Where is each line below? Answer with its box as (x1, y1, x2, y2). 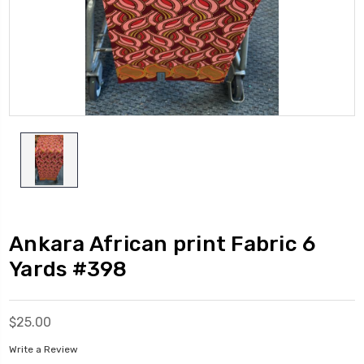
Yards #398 (9, 256, 128, 282)
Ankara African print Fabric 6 (9, 231, 316, 257)
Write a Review (9, 344, 78, 356)
